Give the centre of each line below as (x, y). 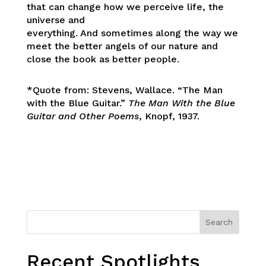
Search (219, 222)
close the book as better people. (103, 59)
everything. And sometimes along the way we (132, 33)
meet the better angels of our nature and (122, 46)
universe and (56, 20)
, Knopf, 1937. (169, 116)
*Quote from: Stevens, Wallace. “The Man (124, 90)
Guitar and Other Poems (83, 116)
